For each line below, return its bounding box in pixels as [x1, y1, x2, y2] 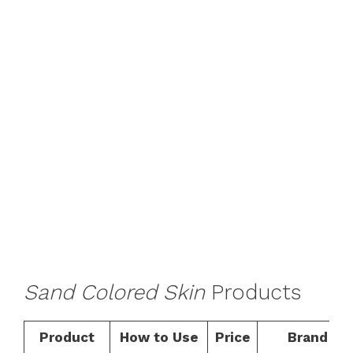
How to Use [119, 329, 199, 345]
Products [205, 280, 301, 305]
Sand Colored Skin [24, 280, 205, 305]
